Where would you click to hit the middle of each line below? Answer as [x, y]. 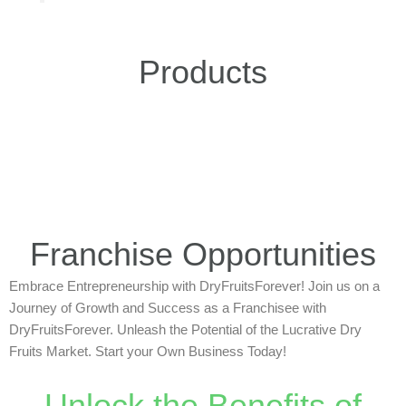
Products [203, 72]
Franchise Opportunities [203, 254]
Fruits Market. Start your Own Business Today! [148, 351]
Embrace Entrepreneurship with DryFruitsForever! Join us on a [194, 286]
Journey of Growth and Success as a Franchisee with [168, 308]
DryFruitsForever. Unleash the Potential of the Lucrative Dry [185, 329]
